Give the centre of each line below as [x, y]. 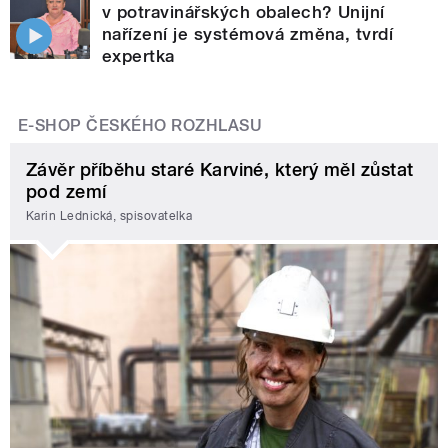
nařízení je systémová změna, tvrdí [248, 34]
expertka [138, 56]
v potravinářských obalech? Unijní [243, 12]
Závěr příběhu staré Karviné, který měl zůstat [220, 170]
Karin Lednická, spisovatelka [109, 215]
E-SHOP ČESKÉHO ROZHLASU [140, 126]
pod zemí [66, 192]
